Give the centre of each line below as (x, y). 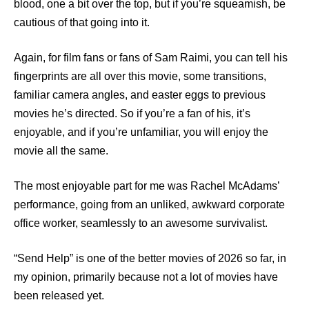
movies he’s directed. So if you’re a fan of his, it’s (132, 113)
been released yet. (59, 295)
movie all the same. (61, 150)
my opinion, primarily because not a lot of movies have (146, 277)
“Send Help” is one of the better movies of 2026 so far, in (150, 258)
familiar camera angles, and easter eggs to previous (140, 94)
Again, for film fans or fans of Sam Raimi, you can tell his (151, 57)
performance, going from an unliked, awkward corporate (149, 204)
